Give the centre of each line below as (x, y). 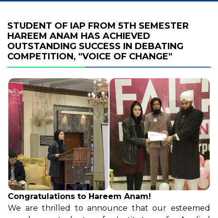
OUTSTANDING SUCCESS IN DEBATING (95, 46)
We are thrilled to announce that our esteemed (109, 208)
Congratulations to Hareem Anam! (79, 196)
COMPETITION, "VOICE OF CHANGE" (90, 56)
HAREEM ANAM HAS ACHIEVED (79, 36)
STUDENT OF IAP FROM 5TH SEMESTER (98, 26)
